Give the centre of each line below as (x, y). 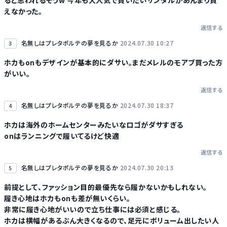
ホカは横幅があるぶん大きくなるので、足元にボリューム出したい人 (112, 220)
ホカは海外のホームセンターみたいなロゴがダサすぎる (94, 125)
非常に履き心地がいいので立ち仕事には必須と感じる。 (93, 209)
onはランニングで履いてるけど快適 (62, 136)
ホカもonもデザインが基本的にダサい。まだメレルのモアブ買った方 (113, 62)
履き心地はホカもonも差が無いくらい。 (67, 198)
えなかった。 (23, 11)
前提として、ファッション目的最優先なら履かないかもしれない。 (106, 187)
